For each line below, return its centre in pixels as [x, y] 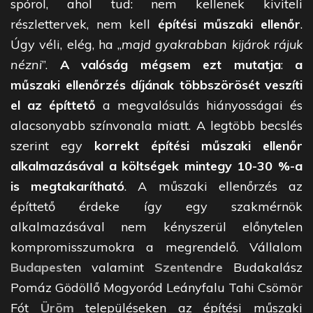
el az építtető [53, 105]
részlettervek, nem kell [84, 24]
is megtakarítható [68, 187]
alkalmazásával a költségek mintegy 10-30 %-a [156, 166]
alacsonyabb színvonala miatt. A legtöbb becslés [156, 126]
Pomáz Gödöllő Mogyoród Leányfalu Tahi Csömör [156, 288]
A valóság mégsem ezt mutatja [170, 65]
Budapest [39, 268]
